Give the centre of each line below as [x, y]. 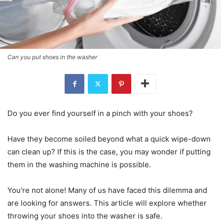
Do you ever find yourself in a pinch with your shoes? [100, 113]
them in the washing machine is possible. [79, 164]
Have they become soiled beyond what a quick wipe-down [109, 139]
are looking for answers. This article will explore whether [107, 203]
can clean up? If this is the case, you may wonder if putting [109, 151]
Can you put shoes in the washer [52, 57]
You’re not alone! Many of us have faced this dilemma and [107, 190]
